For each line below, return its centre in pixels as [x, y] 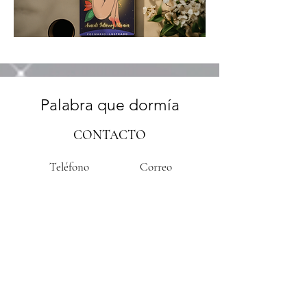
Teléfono [69, 167]
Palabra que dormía [110, 106]
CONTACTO [110, 135]
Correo [156, 167]
